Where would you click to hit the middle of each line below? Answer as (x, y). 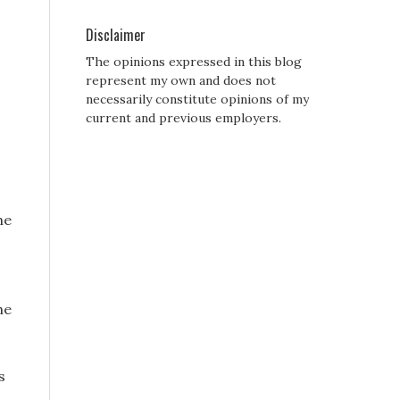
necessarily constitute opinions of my (197, 100)
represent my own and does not (181, 81)
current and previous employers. (183, 118)
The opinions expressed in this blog (194, 62)
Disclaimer (116, 35)
